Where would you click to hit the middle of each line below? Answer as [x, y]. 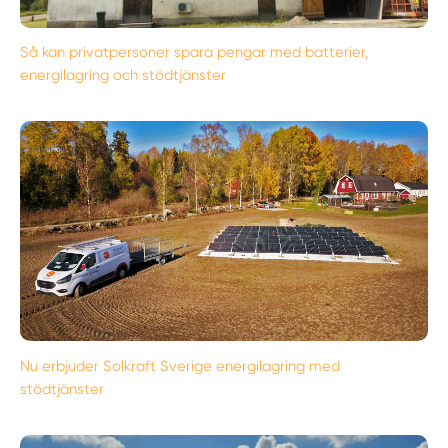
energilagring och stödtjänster [123, 75]
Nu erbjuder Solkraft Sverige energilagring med [180, 365]
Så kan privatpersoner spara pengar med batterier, [195, 52]
